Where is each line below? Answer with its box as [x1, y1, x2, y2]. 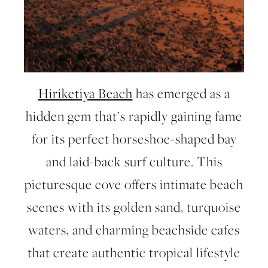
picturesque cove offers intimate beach [25, 175, 243, 193]
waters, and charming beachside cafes [28, 221, 240, 239]
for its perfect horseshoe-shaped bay [31, 130, 237, 148]
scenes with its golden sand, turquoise [27, 198, 241, 216]
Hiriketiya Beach [38, 84, 133, 102]
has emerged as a [132, 84, 230, 102]
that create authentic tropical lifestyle [28, 243, 240, 261]
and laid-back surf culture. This [45, 153, 223, 170]
